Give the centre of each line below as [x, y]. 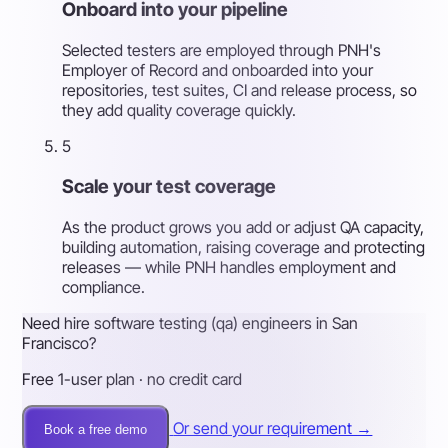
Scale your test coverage [169, 186]
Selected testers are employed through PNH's [222, 50]
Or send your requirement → [273, 427]
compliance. [104, 286]
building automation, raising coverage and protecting [244, 246]
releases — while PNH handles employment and [229, 266]
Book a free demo [96, 429]
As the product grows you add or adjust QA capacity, [243, 226]
